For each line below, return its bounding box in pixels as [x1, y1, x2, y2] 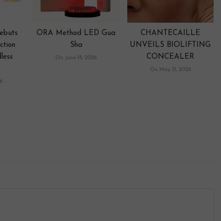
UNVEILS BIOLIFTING [130, 41, 211, 49]
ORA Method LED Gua [37, 29, 116, 37]
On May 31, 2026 [149, 67, 191, 73]
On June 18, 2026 [55, 55, 97, 61]
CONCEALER [146, 53, 194, 61]
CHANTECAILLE [140, 29, 200, 37]
